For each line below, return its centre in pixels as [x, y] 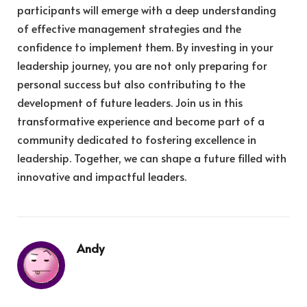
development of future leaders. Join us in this [130, 102]
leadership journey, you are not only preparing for [142, 65]
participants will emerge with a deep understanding [147, 10]
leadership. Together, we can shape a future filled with [152, 158]
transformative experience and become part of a [141, 121]
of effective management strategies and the [129, 28]
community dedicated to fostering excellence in [137, 139]
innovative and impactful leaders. [102, 176]
